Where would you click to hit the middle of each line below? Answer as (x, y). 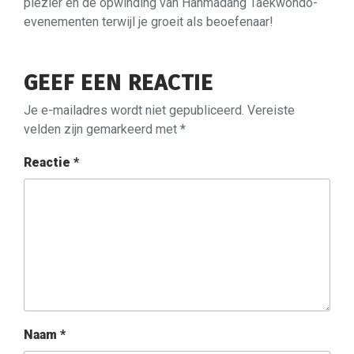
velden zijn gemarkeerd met (102, 129)
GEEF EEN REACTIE (119, 83)
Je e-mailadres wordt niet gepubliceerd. (134, 110)
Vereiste (271, 110)
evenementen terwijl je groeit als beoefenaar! (149, 22)
